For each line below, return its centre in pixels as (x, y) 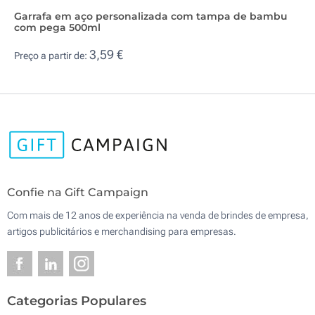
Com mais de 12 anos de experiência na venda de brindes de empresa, (158, 216)
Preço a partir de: (52, 56)
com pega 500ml (57, 27)
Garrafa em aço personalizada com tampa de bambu (151, 16)
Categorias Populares (77, 301)
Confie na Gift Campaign (78, 193)
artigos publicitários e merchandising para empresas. (122, 232)
